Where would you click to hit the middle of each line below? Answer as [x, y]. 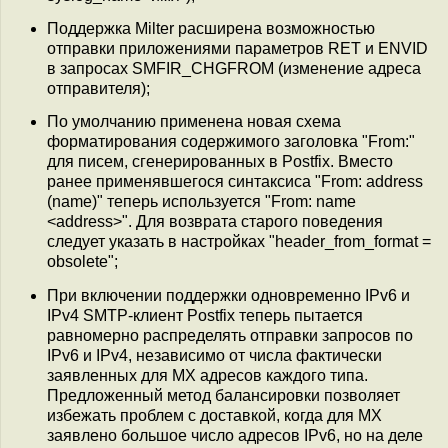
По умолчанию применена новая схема [194, 122]
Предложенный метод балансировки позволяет [223, 395]
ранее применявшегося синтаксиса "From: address [235, 182]
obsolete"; [82, 262]
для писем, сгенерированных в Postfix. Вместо [220, 162]
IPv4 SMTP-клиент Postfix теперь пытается [205, 315]
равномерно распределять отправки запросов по [230, 335]
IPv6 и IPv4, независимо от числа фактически [214, 355]
